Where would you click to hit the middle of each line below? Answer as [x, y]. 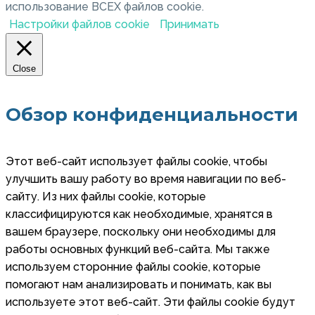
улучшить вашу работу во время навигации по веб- [146, 179]
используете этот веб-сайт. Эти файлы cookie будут [150, 302]
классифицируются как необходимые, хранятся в [139, 214]
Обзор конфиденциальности [152, 114]
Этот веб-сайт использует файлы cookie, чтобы [136, 162]
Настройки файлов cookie [79, 25]
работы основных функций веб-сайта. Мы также [138, 250]
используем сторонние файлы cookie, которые [133, 267]
